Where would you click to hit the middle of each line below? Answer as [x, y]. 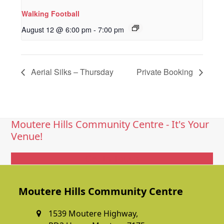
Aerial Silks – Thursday [71, 72]
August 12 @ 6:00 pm [57, 29]
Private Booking [165, 72]
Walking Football [51, 14]
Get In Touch [112, 159]
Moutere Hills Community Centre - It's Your [110, 124]
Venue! [27, 136]
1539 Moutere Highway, [93, 214]
